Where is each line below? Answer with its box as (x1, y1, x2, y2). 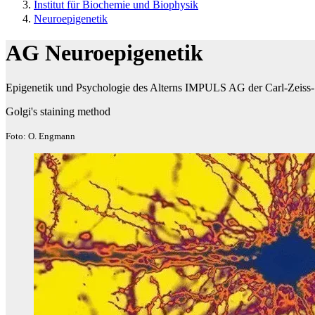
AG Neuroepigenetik (6, 40, 203, 66)
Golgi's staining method (6, 105, 110, 117)
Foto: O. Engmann (6, 130, 75, 141)
